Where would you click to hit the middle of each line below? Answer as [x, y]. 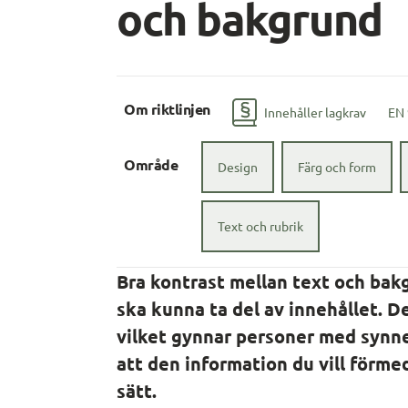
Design [238, 167]
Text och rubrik [261, 226]
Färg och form [337, 167]
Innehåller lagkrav [315, 112]
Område [151, 165]
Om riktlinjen [167, 109]
